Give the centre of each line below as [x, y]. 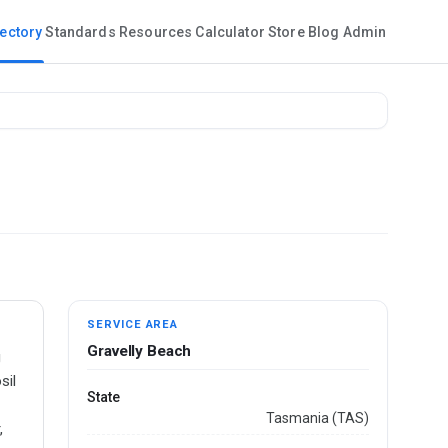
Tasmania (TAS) [317, 417]
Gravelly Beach [139, 351]
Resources [155, 32]
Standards [80, 32]
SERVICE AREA [133, 325]
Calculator [230, 32]
